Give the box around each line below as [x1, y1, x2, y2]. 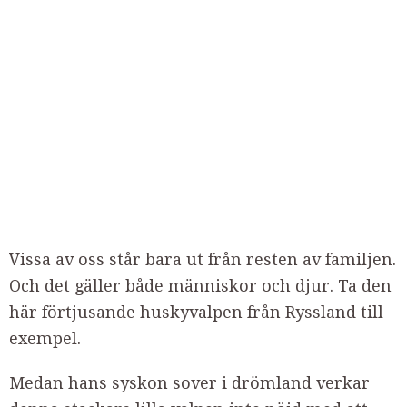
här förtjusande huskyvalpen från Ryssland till [9, 303, 383, 322]
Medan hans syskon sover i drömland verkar [9, 373, 370, 392]
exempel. [9, 329, 81, 348]
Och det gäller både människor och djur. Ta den [9, 276, 392, 295]
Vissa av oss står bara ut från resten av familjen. [9, 250, 396, 269]
